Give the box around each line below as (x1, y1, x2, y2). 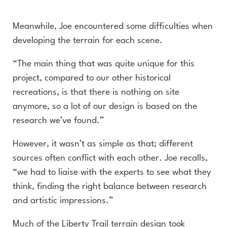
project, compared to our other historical (13, 74, 171, 83)
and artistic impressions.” (13, 197, 113, 205)
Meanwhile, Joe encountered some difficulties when (13, 22, 213, 31)
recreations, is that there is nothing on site (13, 88, 179, 97)
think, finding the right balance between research (13, 182, 207, 191)
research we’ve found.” (13, 117, 104, 125)
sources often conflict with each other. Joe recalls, (13, 154, 208, 163)
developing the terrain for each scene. (13, 36, 163, 45)
